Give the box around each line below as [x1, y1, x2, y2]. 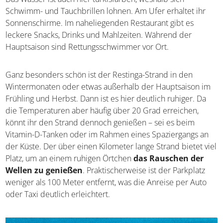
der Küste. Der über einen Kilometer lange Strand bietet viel [5, 141, 217, 152]
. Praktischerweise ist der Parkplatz [83, 165, 206, 176]
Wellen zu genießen [5, 165, 83, 176]
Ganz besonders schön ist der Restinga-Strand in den [5, 69, 193, 81]
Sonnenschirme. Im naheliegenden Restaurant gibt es [5, 17, 194, 29]
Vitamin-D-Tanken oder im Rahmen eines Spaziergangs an [5, 129, 209, 140]
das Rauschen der [133, 153, 204, 164]
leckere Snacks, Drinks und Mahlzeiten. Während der [5, 29, 192, 41]
